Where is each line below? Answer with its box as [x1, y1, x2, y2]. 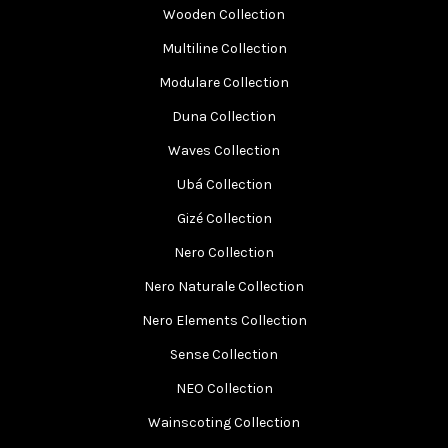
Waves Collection [168, 141, 280, 159]
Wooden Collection [163, 5, 285, 23]
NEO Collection [175, 379, 273, 397]
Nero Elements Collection [141, 311, 307, 329]
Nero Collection [174, 243, 274, 261]
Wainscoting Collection [148, 413, 300, 431]
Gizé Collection [176, 209, 272, 227]
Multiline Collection [161, 39, 287, 57]
